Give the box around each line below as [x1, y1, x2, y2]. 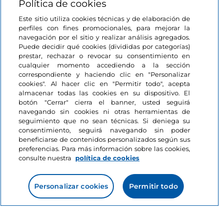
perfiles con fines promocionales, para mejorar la [19, 24, 191, 32]
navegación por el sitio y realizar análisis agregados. [19, 33, 191, 41]
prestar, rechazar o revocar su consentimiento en [19, 52, 191, 60]
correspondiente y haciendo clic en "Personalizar [19, 70, 191, 78]
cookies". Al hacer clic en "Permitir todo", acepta [19, 80, 191, 88]
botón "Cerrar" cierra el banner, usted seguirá [19, 98, 191, 106]
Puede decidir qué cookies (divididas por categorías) [19, 43, 191, 50]
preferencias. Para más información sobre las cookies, [19, 145, 191, 153]
